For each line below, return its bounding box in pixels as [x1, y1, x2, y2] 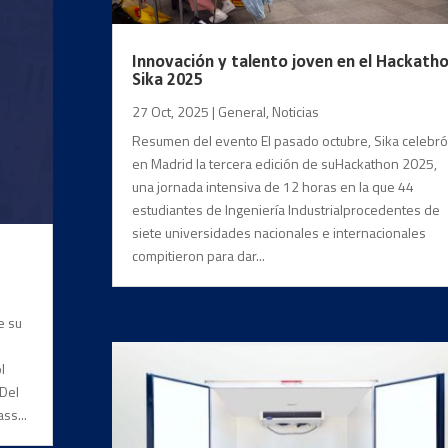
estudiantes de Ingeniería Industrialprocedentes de [131, 199, 440, 221]
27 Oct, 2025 [131, 101, 209, 123]
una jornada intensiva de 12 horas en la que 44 [131, 176, 414, 198]
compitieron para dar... [131, 245, 265, 267]
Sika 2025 [131, 71, 203, 91]
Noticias [271, 101, 319, 123]
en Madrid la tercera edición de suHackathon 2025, [131, 153, 437, 175]
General [217, 101, 266, 123]
